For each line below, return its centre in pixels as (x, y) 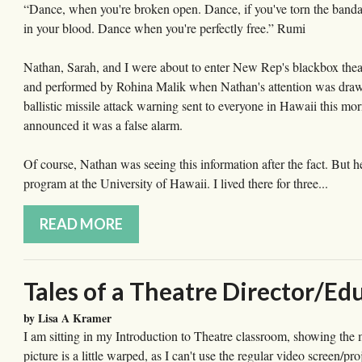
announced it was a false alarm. (103, 125)
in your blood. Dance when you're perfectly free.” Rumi (164, 28)
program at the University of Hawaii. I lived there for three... (176, 183)
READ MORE (81, 224)
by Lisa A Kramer (67, 318)
